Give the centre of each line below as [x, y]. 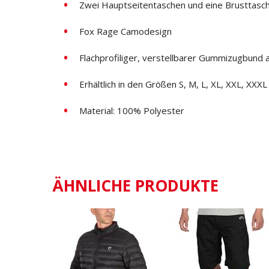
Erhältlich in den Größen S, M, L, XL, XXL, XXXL [173, 84]
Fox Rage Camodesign [125, 32]
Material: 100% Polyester [132, 111]
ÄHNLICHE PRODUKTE [135, 186]
